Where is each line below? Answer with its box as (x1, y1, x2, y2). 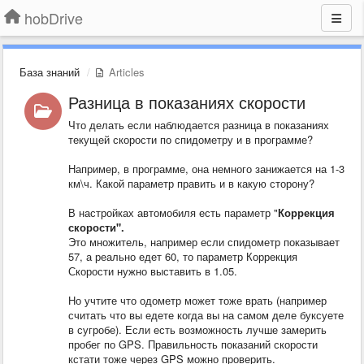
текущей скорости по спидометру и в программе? (67, 132, 313, 147)
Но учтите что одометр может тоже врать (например (67, 292, 327, 308)
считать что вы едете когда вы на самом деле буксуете (67, 307, 344, 323)
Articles (106, 64, 145, 80)
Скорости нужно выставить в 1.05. (67, 263, 237, 279)
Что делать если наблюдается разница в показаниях (67, 117, 329, 132)
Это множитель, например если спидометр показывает (67, 234, 340, 249)
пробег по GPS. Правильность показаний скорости (67, 336, 318, 352)
